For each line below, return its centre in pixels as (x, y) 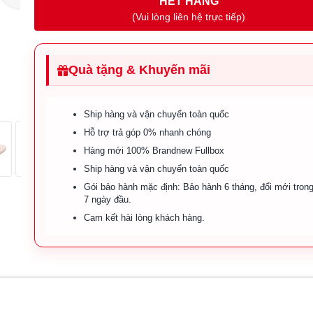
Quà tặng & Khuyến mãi (140, 70)
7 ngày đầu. (108, 199)
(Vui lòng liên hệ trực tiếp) (189, 17)
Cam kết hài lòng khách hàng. (145, 218)
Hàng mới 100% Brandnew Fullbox (154, 151)
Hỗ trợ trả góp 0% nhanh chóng (148, 132)
